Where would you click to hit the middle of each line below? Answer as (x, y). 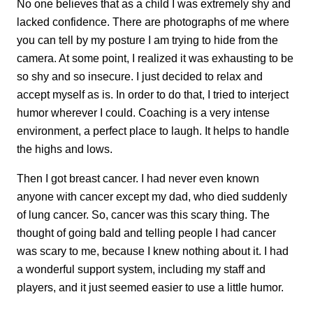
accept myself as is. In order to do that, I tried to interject (153, 94)
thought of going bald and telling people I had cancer (146, 233)
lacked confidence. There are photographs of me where (153, 21)
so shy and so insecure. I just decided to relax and (140, 76)
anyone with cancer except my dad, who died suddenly (152, 197)
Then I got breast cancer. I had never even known (138, 179)
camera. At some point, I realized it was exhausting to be (155, 58)
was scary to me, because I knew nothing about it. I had (153, 251)
